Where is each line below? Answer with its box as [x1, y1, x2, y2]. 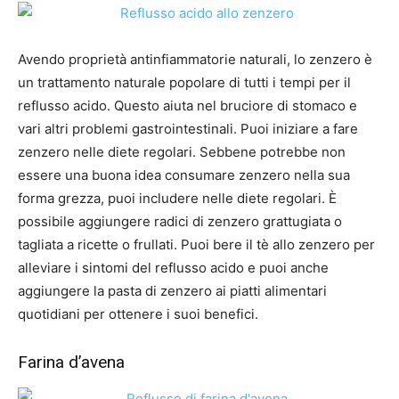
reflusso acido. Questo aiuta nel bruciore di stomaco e [18, 97, 357, 115]
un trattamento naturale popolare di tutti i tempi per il [18, 74, 351, 92]
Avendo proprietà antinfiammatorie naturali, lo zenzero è [18, 51, 372, 69]
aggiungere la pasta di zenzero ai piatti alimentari [18, 282, 327, 300]
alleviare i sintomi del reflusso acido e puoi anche [18, 259, 329, 277]
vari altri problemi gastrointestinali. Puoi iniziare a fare [18, 120, 358, 138]
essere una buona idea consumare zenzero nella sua [18, 167, 350, 184]
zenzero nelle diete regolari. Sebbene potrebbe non [18, 143, 346, 161]
